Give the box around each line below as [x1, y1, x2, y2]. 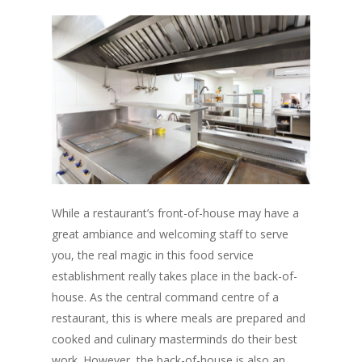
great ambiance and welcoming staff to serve [52, 226, 288, 242]
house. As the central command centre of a [52, 289, 279, 305]
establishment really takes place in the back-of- [52, 268, 297, 284]
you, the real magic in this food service [52, 247, 254, 263]
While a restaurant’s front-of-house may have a [52, 205, 299, 221]
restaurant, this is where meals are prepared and [52, 310, 305, 326]
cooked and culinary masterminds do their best [52, 331, 297, 347]
